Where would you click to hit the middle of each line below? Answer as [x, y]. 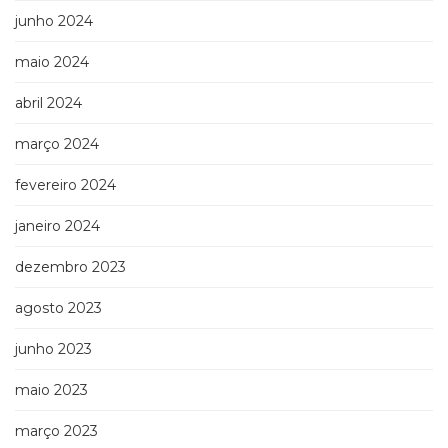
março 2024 [57, 144]
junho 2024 [54, 21]
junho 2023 [53, 349]
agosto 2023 [58, 308]
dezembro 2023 [70, 267]
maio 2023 [51, 390]
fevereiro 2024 [65, 185]
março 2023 [56, 431]
